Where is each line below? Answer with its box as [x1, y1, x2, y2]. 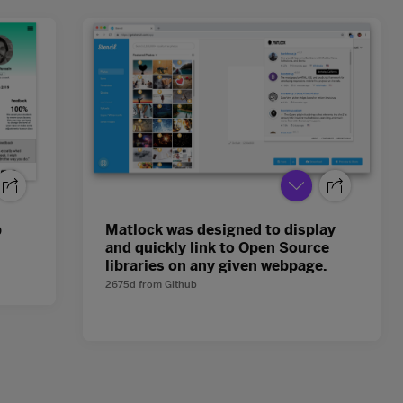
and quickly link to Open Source [104, 238, 329, 258]
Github [164, 278, 197, 291]
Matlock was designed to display [104, 220, 336, 240]
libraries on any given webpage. [104, 256, 327, 276]
